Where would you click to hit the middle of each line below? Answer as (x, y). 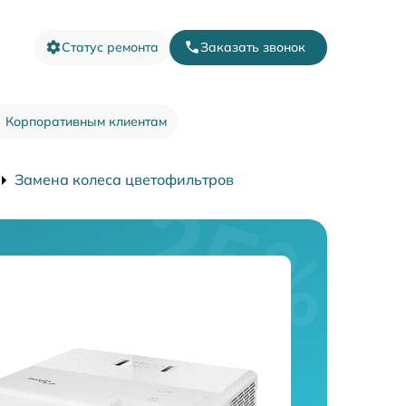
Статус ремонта (110, 47)
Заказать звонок (253, 47)
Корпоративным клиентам (86, 121)
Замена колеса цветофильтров (124, 179)
